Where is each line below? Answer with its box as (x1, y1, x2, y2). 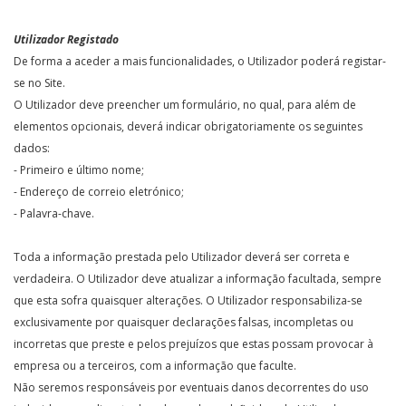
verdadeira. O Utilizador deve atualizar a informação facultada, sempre (14, 271, 382, 286)
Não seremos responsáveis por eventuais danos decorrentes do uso (14, 380, 369, 395)
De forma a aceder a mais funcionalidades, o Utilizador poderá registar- (14, 53, 386, 69)
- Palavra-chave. (14, 206, 94, 221)
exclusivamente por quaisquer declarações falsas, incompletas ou (14, 314, 353, 330)
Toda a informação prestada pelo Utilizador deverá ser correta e (14, 249, 350, 265)
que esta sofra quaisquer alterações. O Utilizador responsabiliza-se (14, 293, 362, 308)
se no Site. (14, 75, 65, 91)
